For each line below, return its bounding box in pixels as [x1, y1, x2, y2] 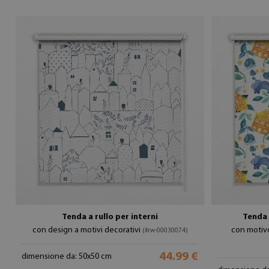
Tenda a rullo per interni [62, 213, 158, 222]
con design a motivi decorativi [32, 226, 142, 235]
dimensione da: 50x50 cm [22, 252, 112, 261]
